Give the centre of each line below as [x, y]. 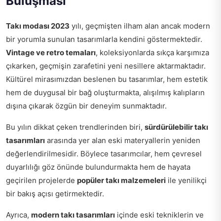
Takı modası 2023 [38, 26]
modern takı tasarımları [73, 215]
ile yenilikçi [186, 180]
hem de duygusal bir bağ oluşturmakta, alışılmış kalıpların [105, 92]
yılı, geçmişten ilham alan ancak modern [140, 26]
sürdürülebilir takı [176, 127]
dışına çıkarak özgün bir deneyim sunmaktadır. [86, 106]
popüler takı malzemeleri [121, 180]
